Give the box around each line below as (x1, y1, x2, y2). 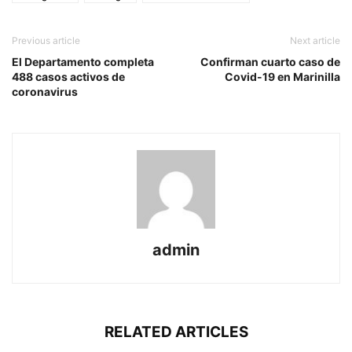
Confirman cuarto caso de (200, 55, 340, 69)
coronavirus (12, 85, 78, 99)
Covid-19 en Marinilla (225, 70, 340, 84)
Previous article (12, 35, 80, 47)
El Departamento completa (12, 55, 154, 69)
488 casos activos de (12, 70, 125, 84)
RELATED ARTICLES (104, 323, 248, 342)
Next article (290, 35, 340, 47)
